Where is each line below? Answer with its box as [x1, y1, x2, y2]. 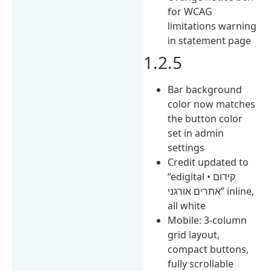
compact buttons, [168, 242, 249, 256]
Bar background [168, 82, 243, 96]
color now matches [168, 97, 256, 111]
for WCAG [168, 4, 213, 18]
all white [168, 198, 206, 212]
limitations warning [168, 19, 257, 33]
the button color [168, 111, 243, 125]
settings [168, 140, 205, 154]
